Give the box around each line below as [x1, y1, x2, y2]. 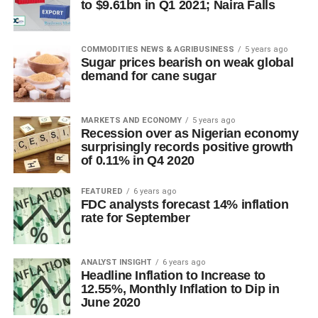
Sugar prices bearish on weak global [80, 55, 294, 70]
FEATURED [80, 187, 123, 196]
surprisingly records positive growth [80, 140, 293, 154]
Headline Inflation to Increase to [80, 268, 266, 283]
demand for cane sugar [80, 69, 216, 83]
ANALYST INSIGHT [80, 258, 152, 267]
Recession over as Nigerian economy [80, 126, 299, 141]
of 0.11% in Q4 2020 [80, 153, 194, 168]
